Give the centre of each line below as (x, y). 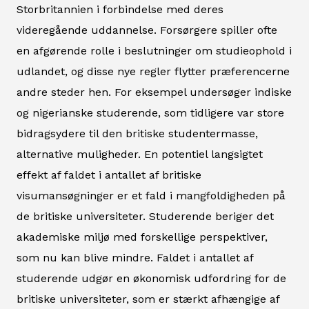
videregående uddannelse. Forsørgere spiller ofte (147, 30)
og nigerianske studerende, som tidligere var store (150, 112)
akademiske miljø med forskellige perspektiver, (142, 237)
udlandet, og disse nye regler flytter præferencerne (153, 71)
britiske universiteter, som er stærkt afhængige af (148, 299)
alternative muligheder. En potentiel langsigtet (140, 154)
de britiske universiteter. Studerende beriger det (145, 216)
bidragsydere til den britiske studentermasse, (137, 133)
